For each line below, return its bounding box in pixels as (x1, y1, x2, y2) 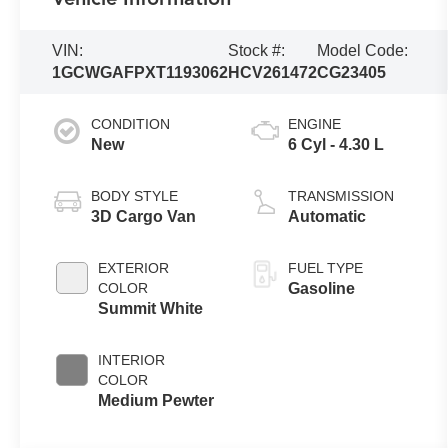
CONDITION (91, 116, 171, 133)
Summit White (98, 300, 204, 318)
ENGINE (287, 116, 341, 133)
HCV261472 (228, 64, 318, 82)
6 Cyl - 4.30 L (287, 136, 384, 154)
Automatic (287, 208, 366, 226)
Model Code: (317, 42, 409, 60)
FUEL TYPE (287, 260, 363, 277)
